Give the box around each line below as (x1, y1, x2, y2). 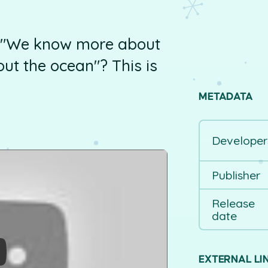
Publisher (211, 167, 260, 182)
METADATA (199, 92, 253, 103)
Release (211, 195, 255, 211)
